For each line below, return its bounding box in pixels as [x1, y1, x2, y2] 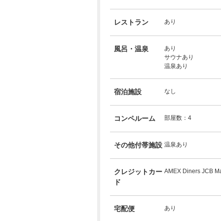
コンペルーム [114, 114, 155, 123]
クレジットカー [114, 168, 162, 176]
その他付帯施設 [114, 141, 162, 149]
